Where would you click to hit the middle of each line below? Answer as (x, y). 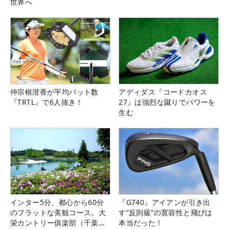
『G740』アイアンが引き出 (165, 202)
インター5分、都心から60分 (57, 202)
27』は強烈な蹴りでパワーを (167, 102)
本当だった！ (141, 223)
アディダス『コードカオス (163, 91)
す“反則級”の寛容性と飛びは (166, 213)
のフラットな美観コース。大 (58, 213)
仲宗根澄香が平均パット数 (54, 91)
